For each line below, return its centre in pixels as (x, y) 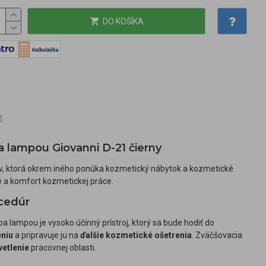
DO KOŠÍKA (123, 21)
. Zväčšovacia (217, 235)
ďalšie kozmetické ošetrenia (136, 235)
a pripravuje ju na (47, 235)
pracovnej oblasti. (63, 248)
